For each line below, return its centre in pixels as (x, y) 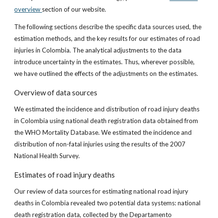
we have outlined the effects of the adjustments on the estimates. (107, 73)
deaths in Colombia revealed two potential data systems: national (108, 203)
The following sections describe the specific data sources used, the (108, 27)
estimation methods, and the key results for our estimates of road (107, 38)
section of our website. (74, 9)
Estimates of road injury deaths (65, 175)
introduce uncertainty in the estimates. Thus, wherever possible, (105, 62)
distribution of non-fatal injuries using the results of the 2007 (100, 144)
